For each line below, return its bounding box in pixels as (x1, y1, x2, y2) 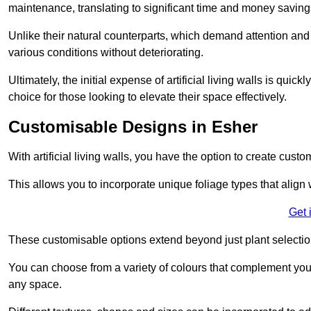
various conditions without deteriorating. (8, 46, 203, 58)
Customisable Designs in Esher (8, 117, 258, 136)
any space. (8, 278, 62, 290)
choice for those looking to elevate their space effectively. (8, 90, 287, 103)
